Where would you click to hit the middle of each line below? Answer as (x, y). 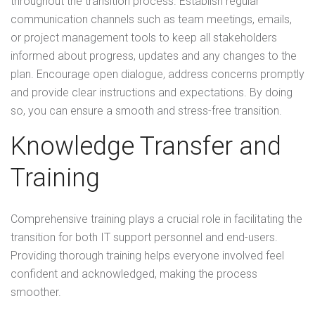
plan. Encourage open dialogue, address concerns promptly (157, 75)
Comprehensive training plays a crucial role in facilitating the (156, 219)
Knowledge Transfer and (146, 147)
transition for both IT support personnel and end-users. (144, 238)
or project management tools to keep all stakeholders (144, 38)
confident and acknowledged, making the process (134, 274)
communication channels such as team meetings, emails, (151, 20)
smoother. (36, 292)
